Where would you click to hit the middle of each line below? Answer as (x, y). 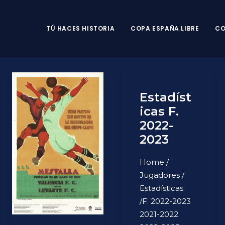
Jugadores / (162, 175)
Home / (154, 162)
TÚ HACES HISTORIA (80, 28)
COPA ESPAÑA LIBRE (165, 28)
